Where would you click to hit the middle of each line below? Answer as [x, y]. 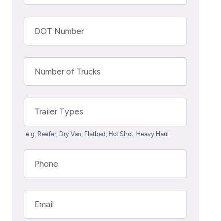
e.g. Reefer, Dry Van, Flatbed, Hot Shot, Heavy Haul [97, 134]
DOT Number [59, 31]
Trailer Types [59, 111]
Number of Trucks [68, 72]
